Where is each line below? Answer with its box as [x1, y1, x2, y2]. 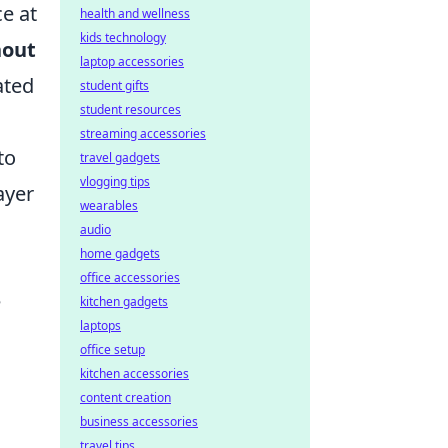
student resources [80, 101, 181, 118]
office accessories [80, 269, 180, 286]
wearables [80, 197, 138, 214]
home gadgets [80, 245, 160, 262]
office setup [80, 341, 145, 358]
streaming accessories [80, 125, 206, 142]
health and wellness [80, 5, 190, 22]
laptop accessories [80, 53, 184, 70]
